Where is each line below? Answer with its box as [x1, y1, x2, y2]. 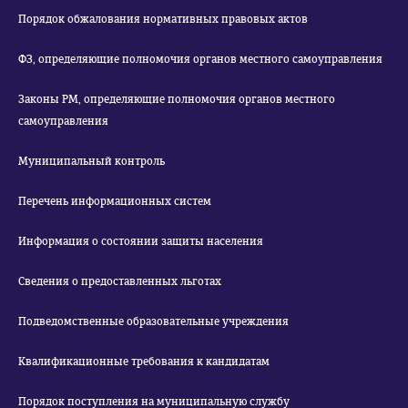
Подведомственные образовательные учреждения [18, 315, 289, 328]
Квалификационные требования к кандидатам [18, 355, 270, 368]
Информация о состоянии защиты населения [18, 235, 263, 248]
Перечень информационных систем [18, 195, 211, 208]
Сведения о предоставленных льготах [18, 275, 221, 288]
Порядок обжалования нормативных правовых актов [18, 13, 308, 25]
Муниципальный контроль [18, 155, 165, 168]
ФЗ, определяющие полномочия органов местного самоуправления [18, 53, 382, 66]
